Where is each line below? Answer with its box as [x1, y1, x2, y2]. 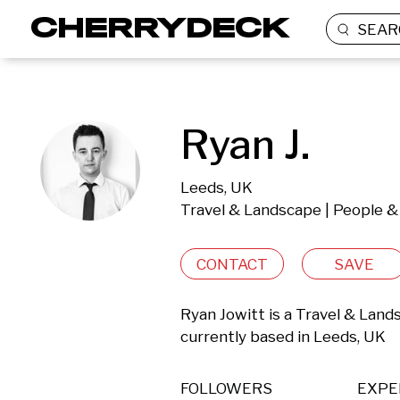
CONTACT [196, 254, 268, 273]
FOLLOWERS [180, 379, 272, 397]
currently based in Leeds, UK [180, 328, 389, 346]
